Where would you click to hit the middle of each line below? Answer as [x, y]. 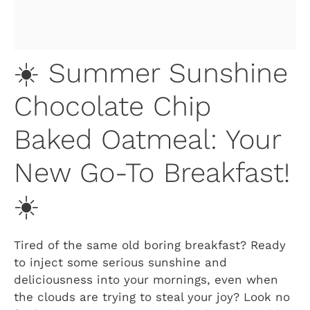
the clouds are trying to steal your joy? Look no [152, 297]
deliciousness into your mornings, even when [146, 280]
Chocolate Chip [112, 107]
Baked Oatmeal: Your [147, 140]
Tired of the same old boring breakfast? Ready [150, 245]
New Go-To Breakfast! [152, 173]
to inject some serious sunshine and [120, 263]
